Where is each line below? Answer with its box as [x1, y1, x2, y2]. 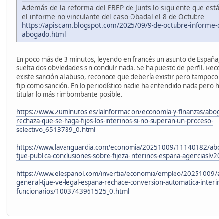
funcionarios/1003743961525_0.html [16, 186, 129, 196]
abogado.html [22, 29, 66, 39]
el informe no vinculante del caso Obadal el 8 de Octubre [22, 11, 204, 21]
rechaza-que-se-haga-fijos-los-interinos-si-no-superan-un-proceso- [16, 116, 213, 125]
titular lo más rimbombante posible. [16, 89, 123, 99]
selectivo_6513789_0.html [16, 125, 95, 134]
